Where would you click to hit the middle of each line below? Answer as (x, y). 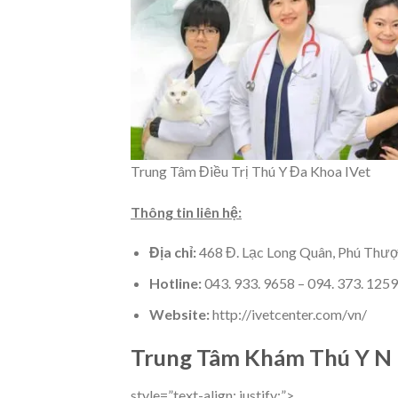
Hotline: (175, 283)
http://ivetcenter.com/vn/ (288, 314)
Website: (179, 314)
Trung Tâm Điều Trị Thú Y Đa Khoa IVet (251, 171)
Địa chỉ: (172, 252)
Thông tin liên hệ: (186, 211)
